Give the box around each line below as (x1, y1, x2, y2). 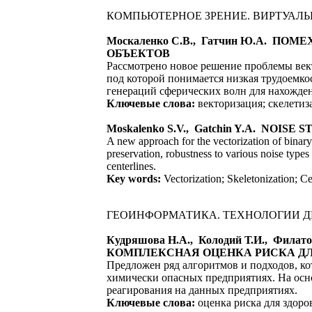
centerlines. (107, 160, 156, 172)
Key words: (107, 173, 161, 185)
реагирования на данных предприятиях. (107, 284, 297, 296)
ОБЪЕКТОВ (107, 47, 170, 59)
